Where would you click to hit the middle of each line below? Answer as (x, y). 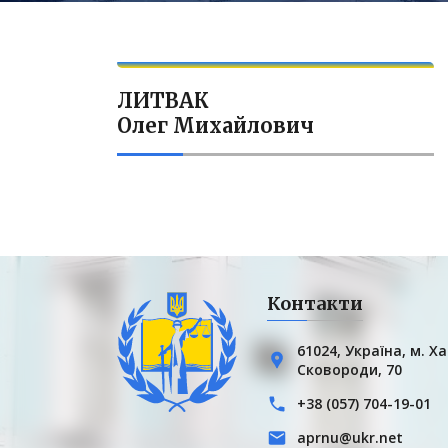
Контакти (315, 303)
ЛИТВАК (163, 100)
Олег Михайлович (215, 125)
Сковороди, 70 (349, 369)
